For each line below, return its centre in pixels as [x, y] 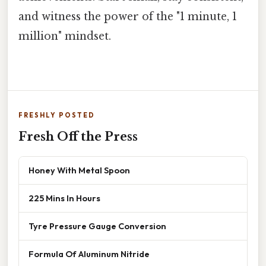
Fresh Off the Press [78, 137]
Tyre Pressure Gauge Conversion [97, 226]
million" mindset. [65, 37]
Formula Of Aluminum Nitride [89, 254]
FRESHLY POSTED [57, 115]
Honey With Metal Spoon [79, 170]
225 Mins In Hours [64, 198]
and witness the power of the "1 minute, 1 [128, 17]
